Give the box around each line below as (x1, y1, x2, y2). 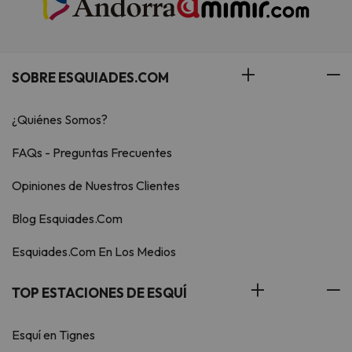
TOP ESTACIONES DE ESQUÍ (12, 284, 187, 302)
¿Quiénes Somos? (12, 112, 108, 128)
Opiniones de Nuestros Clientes (12, 178, 180, 194)
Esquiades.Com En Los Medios (12, 244, 176, 260)
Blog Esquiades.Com (12, 211, 123, 227)
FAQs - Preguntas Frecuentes (12, 145, 172, 161)
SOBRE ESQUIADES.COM (12, 69, 169, 86)
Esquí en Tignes (12, 327, 95, 343)
